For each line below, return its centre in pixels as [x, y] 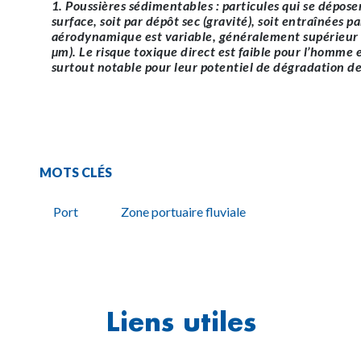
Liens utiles [180, 321]
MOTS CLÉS [75, 172]
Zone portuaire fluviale [183, 212]
